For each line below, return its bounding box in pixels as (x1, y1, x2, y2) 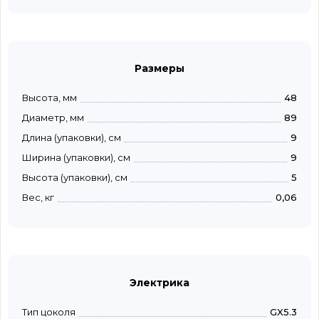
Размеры (135, 62, 184, 75)
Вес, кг (22, 192, 54, 204)
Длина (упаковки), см (22, 132, 121, 144)
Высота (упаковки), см (22, 172, 127, 184)
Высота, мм (22, 92, 77, 104)
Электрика (130, 276, 189, 290)
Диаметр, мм (22, 112, 84, 124)
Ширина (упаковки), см (22, 152, 130, 164)
